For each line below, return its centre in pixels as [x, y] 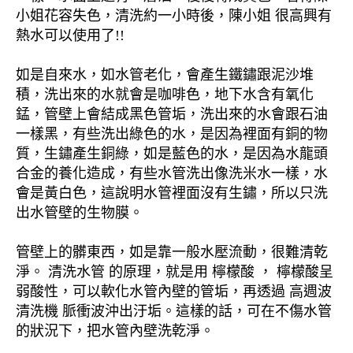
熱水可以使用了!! [70, 36]
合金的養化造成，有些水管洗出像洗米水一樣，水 [172, 174]
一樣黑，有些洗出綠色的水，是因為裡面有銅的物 [172, 134]
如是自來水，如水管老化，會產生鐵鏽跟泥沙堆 [165, 75]
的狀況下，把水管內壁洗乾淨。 [115, 331]
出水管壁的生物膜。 [80, 213]
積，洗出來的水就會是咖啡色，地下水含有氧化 [165, 95]
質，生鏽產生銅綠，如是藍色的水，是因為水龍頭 [172, 154]
